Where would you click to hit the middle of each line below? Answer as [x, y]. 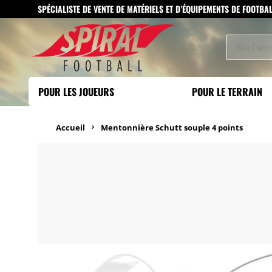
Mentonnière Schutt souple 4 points [172, 127]
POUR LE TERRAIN [227, 91]
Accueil [70, 127]
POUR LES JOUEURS [76, 91]
